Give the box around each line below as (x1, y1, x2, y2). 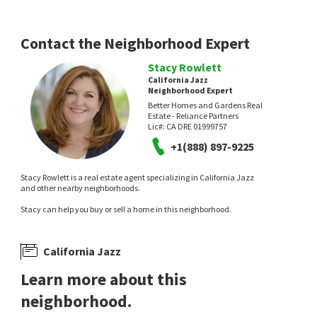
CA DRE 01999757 (166, 121, 227, 132)
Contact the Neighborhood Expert (21, 33, 250, 53)
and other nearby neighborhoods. (21, 183, 141, 193)
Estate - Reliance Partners (147, 110, 238, 121)
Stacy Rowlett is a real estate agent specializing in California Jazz (21, 172, 255, 183)
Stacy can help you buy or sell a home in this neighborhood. (21, 204, 232, 214)
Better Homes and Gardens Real (147, 100, 263, 110)
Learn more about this (21, 268, 188, 290)
